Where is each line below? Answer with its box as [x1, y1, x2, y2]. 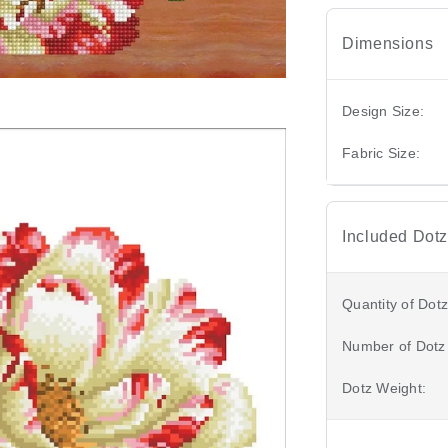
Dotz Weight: [342, 379, 427, 396]
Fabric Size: [342, 144, 421, 161]
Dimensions [342, 34, 434, 52]
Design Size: [342, 102, 425, 119]
